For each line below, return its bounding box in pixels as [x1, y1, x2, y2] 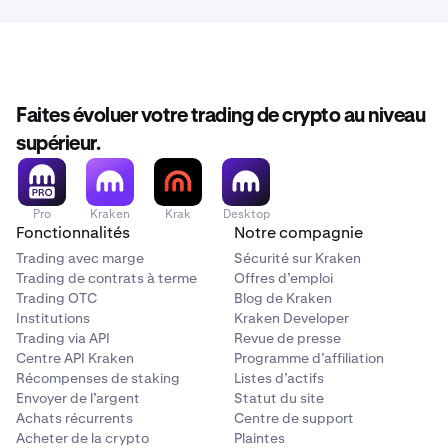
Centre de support [234, 409, 354, 428]
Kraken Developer [234, 309, 349, 328]
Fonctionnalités [16, 222, 130, 244]
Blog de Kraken [234, 289, 332, 308]
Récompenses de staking [16, 369, 180, 388]
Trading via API [16, 329, 110, 348]
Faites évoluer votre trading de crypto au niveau [16, 106, 425, 127]
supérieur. [16, 134, 100, 155]
